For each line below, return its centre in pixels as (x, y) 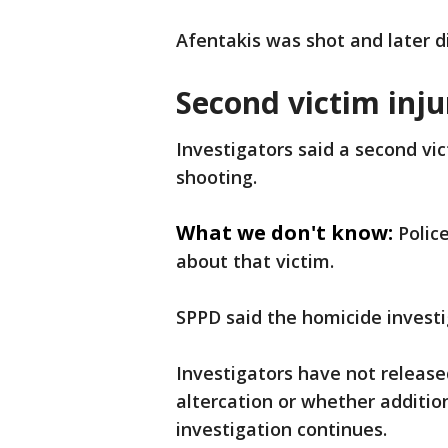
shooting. (216, 177)
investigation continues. (281, 429)
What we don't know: (284, 233)
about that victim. (255, 261)
